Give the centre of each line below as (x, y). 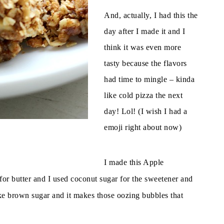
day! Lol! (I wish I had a (146, 111)
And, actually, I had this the (151, 15)
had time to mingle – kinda (149, 79)
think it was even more (142, 47)
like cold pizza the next (143, 95)
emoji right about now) (143, 127)
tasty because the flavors (145, 63)
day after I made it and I (145, 31)
